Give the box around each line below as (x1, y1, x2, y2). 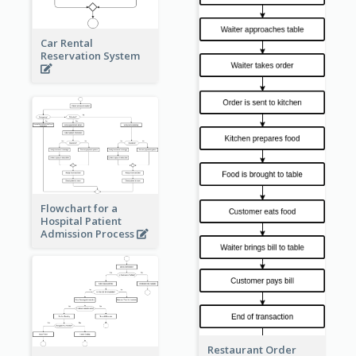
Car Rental (40, 35, 93, 50)
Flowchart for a (40, 201, 118, 216)
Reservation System (40, 48, 142, 63)
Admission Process (40, 226, 137, 242)
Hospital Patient (40, 214, 122, 229)
